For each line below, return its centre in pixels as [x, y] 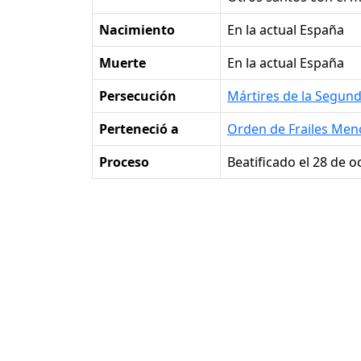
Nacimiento [137, 30]
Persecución [138, 96]
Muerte [122, 63]
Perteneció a [139, 129]
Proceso [124, 162]
